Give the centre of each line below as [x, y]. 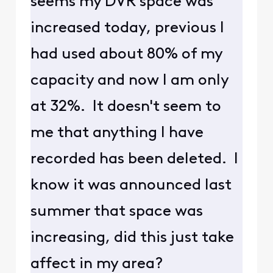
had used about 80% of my [126, 55]
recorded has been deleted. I [134, 160]
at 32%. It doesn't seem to [126, 107]
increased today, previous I [127, 29]
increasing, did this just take [132, 238]
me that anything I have [117, 133]
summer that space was [116, 212]
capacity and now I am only [129, 81]
